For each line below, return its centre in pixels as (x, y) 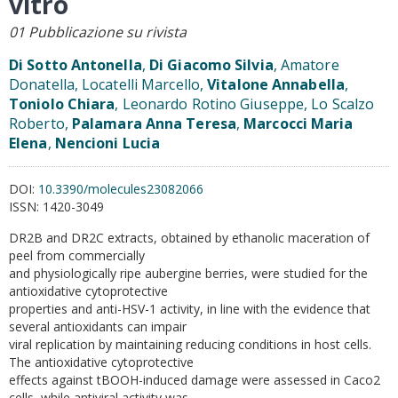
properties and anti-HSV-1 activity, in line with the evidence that (190, 309)
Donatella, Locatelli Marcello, (108, 84)
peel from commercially (77, 255)
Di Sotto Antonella (76, 65)
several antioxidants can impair (98, 326)
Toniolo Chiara (62, 104)
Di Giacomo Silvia (211, 65)
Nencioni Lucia (107, 143)
